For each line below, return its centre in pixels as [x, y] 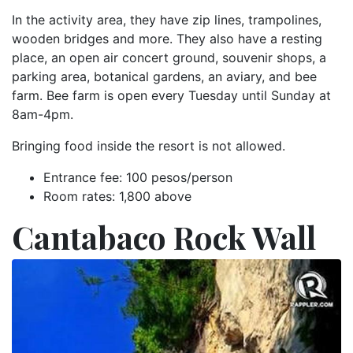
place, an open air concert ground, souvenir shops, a [169, 58]
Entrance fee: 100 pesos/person [138, 178]
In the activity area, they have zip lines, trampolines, [167, 20]
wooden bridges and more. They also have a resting [167, 39]
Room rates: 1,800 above [117, 197]
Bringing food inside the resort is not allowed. [149, 146]
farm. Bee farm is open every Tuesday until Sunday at [171, 96]
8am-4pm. [43, 115]
